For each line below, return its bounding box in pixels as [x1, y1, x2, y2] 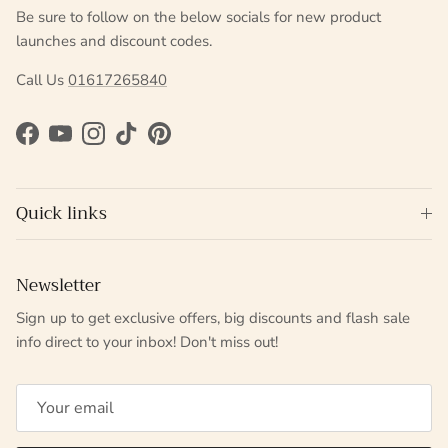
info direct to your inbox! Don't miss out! [16, 332, 278, 353]
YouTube [59, 133, 116, 154]
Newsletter [16, 271, 101, 301]
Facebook [26, 133, 90, 154]
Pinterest [158, 133, 218, 154]
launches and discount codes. [16, 31, 212, 52]
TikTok [125, 133, 169, 154]
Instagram [92, 133, 160, 154]
